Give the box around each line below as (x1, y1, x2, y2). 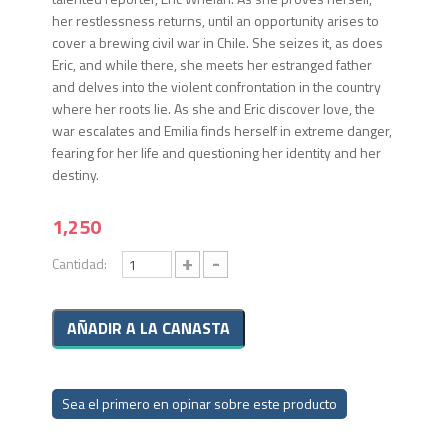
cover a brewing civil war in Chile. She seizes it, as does (52, 32, 384, 54)
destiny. (52, 164, 100, 186)
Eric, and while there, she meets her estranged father (52, 54, 373, 76)
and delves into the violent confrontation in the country (52, 76, 382, 98)
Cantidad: (52, 253, 108, 275)
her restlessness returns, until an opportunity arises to (52, 10, 380, 32)
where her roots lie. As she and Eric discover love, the (52, 98, 376, 120)
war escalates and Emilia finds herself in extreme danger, (52, 120, 393, 142)
